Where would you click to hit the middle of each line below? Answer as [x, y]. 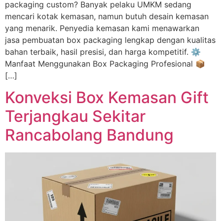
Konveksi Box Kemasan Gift [107, 98]
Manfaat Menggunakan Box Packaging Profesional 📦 [105, 63]
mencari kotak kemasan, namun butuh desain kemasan [107, 16]
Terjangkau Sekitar [75, 116]
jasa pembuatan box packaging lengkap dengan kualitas [110, 40]
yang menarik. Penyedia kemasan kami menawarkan [102, 28]
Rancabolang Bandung [89, 135]
